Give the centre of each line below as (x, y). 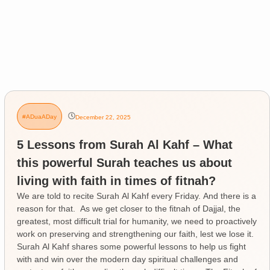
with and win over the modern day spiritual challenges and (127, 259)
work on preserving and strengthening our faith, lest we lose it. (136, 234)
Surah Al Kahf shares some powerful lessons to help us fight (131, 246)
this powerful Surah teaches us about (124, 162)
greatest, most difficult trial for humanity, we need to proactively (137, 221)
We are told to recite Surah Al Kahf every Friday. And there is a (136, 196)
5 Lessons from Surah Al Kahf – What (124, 144)
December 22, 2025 (103, 117)
